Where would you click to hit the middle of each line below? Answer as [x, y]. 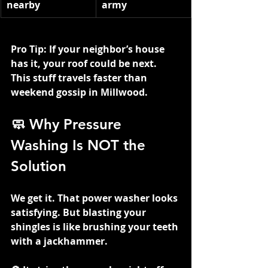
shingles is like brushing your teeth [96, 226]
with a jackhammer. [59, 241]
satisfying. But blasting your [80, 212]
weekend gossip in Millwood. [79, 92]
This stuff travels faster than [80, 77]
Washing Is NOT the [80, 145]
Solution [39, 166]
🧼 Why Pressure [68, 124]
